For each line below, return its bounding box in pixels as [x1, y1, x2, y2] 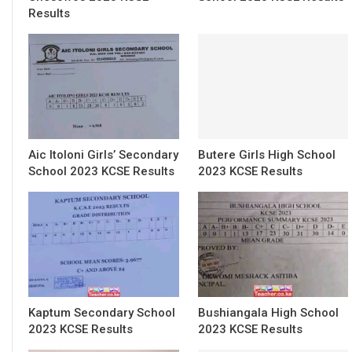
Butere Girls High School [197, 147, 335, 162]
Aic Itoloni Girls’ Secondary [28, 147, 178, 162]
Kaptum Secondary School [28, 305, 175, 320]
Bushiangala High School [197, 305, 339, 320]
